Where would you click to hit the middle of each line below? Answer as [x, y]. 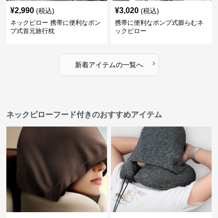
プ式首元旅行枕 [33, 31]
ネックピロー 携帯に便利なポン [56, 23]
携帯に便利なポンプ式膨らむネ [159, 23]
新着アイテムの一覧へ [109, 65]
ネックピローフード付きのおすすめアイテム [84, 115]
